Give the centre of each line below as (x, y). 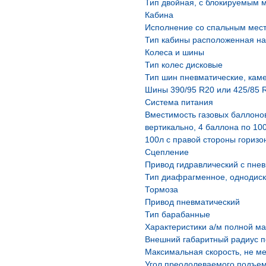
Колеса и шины (175, 52)
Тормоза (161, 189)
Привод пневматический (192, 202)
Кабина (159, 15)
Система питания (179, 102)
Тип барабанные (178, 214)
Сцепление (167, 152)
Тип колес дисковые (184, 65)
